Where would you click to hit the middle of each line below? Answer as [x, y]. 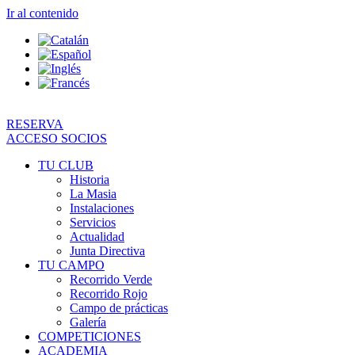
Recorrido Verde [111, 279]
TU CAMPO [71, 265]
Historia [90, 179]
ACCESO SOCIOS [57, 138]
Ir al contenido [42, 13]
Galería [88, 322]
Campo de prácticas [119, 308]
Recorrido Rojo [109, 294]
